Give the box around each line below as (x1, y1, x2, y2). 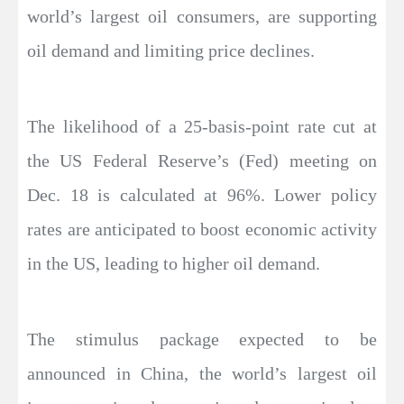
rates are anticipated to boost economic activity (27, 219, 377, 240)
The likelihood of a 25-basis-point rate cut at (27, 116, 377, 137)
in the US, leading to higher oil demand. (27, 253, 320, 274)
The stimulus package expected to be (27, 329, 377, 350)
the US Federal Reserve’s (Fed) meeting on (27, 151, 377, 171)
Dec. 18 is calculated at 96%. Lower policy (27, 185, 377, 206)
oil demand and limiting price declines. (27, 41, 315, 61)
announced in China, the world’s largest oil (27, 363, 377, 384)
